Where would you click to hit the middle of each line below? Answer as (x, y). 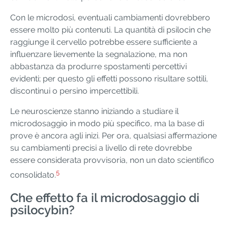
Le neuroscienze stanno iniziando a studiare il (94, 111)
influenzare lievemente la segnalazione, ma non (99, 54)
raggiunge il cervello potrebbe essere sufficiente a (104, 42)
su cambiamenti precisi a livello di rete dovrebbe (101, 148)
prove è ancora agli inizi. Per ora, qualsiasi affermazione (113, 136)
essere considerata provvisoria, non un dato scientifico (112, 160)
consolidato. (33, 175)
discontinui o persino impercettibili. (75, 91)
